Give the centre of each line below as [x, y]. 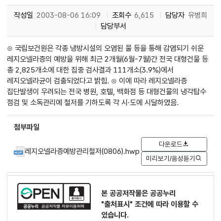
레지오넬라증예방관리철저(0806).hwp [82, 151]
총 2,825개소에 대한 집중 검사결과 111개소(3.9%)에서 [91, 70]
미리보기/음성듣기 [171, 159]
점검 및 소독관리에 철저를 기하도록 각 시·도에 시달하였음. [93, 103]
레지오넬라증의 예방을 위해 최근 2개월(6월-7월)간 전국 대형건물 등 [108, 59]
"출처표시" [117, 204]
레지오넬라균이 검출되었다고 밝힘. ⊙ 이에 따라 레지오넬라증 [97, 81]
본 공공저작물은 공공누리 [139, 193]
